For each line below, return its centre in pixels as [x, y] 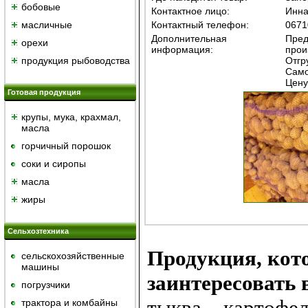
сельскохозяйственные [73, 256]
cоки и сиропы [54, 164]
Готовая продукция [44, 92]
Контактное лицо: [190, 11]
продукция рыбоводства [76, 60]
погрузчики [46, 285]
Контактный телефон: [200, 25]
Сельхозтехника [38, 231]
